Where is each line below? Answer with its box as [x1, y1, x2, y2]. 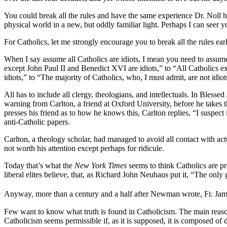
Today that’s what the [4, 161, 74, 170]
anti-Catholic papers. [4, 118, 70, 127]
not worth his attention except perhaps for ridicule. [4, 144, 164, 153]
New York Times [74, 161, 127, 170]
